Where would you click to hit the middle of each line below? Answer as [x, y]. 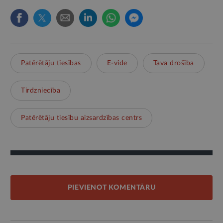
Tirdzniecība [41, 90]
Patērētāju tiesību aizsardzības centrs [81, 118]
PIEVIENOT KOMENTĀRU [111, 187]
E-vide [117, 63]
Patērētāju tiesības [51, 63]
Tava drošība [173, 63]
